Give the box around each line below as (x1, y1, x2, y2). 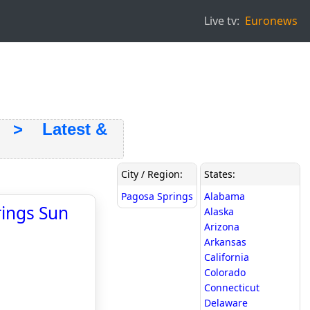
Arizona (204, 220, 239, 233)
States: (204, 167, 235, 181)
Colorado (204, 266, 246, 279)
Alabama (204, 190, 245, 203)
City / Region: (121, 167, 183, 181)
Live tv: (204, 13, 239, 28)
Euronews (245, 13, 298, 28)
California (204, 250, 249, 264)
